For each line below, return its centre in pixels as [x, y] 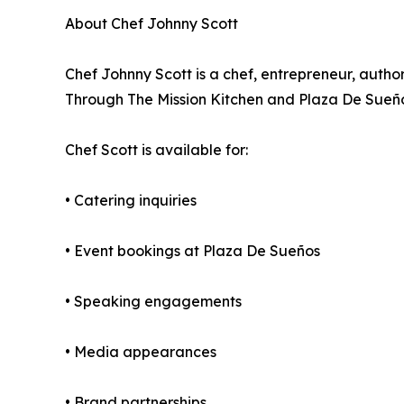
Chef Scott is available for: [156, 150]
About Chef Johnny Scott [151, 24]
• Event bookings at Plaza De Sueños [193, 251]
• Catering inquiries [131, 201]
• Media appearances [141, 352]
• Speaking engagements [153, 302]
